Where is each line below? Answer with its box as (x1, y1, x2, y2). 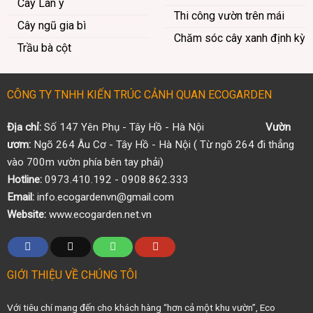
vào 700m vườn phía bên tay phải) (6, 155, 163, 168)
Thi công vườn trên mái (173, 8, 284, 22)
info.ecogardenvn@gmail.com (34, 190, 174, 203)
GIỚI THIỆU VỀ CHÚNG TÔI (6, 268, 138, 282)
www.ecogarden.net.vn (45, 208, 152, 221)
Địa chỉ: (6, 120, 41, 133)
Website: (6, 208, 46, 221)
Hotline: (6, 173, 42, 186)
